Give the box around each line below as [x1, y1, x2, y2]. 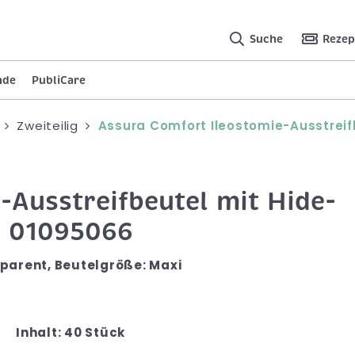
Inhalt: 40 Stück [16, 323, 125, 341]
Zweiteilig [17, 116, 78, 134]
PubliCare [32, 72, 86, 87]
